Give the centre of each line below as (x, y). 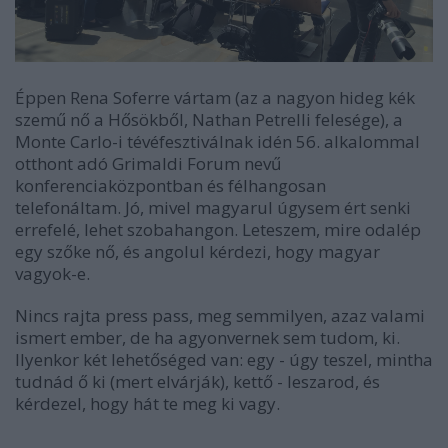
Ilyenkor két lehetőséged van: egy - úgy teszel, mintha (224, 359)
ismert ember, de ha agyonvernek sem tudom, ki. (207, 337)
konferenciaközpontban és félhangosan (170, 185)
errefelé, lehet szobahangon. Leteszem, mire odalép (218, 229)
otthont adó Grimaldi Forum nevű (148, 163)
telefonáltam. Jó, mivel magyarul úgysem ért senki (213, 207)
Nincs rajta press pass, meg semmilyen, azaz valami (220, 315)
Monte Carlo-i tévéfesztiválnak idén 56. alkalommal (217, 141)
